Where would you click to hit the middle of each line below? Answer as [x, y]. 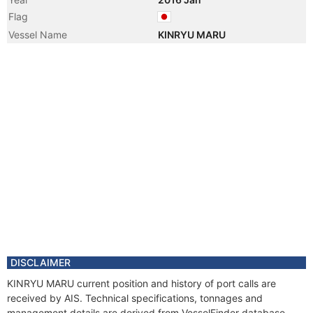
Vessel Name [38, 35]
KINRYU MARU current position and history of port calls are [141, 283]
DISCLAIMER [41, 262]
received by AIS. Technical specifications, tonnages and [135, 298]
